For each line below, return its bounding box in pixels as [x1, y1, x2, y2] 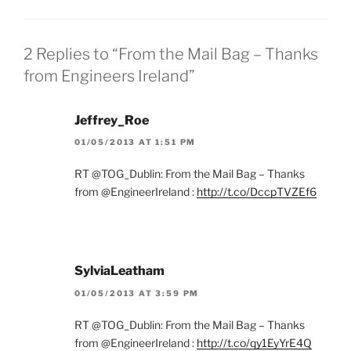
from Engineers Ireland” [24, 67, 195, 86]
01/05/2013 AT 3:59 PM [74, 288, 200, 298]
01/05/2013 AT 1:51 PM [74, 137, 197, 147]
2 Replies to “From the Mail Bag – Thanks [24, 45, 318, 64]
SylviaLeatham [74, 263, 165, 279]
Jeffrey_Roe [74, 113, 149, 128]
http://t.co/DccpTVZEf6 [197, 185, 317, 199]
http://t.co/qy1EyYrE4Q [197, 335, 312, 349]
